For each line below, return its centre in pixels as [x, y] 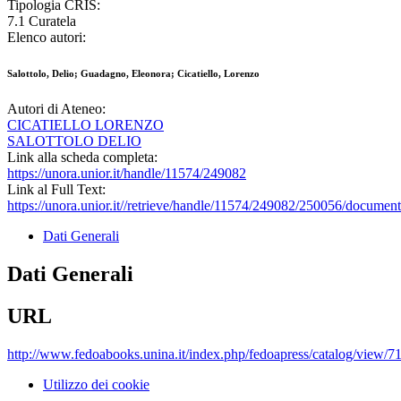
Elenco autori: [47, 38]
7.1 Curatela [42, 21]
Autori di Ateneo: [56, 109]
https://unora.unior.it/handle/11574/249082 [127, 174]
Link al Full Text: [56, 190]
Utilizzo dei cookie [96, 385]
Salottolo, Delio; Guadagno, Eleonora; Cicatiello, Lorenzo [133, 74]
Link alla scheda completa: [82, 158]
